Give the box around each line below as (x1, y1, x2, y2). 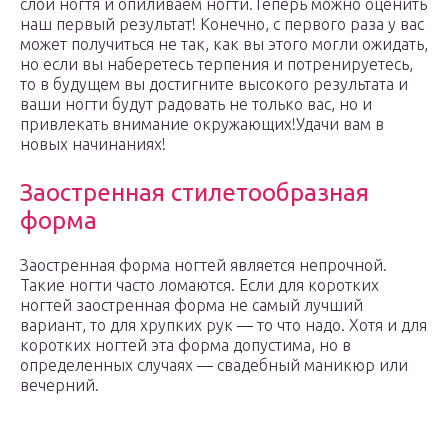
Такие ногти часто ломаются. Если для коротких (20, 276, 379, 295)
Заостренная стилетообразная (20, 179, 369, 207)
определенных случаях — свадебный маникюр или (20, 356, 408, 375)
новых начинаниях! (20, 135, 166, 154)
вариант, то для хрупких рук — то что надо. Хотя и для (20, 316, 427, 335)
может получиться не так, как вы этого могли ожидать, (20, 35, 428, 54)
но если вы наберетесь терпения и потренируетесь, (20, 55, 413, 74)
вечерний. (20, 376, 99, 395)
